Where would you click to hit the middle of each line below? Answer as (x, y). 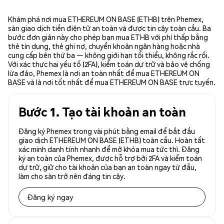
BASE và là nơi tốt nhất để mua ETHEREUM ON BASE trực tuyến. (112, 82)
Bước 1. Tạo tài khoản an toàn (102, 112)
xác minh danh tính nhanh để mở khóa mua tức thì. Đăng (109, 149)
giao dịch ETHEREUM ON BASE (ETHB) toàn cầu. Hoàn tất (112, 140)
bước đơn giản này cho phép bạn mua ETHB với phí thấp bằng (108, 37)
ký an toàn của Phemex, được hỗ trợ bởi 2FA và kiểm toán (110, 158)
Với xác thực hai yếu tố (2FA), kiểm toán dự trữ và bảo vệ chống (109, 64)
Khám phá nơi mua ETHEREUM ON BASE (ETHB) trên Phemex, (106, 19)
